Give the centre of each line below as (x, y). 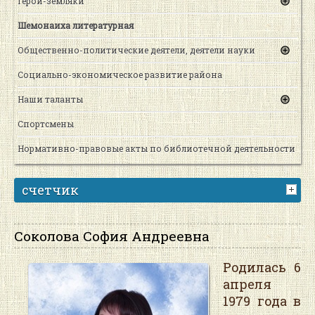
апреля (247, 284)
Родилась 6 (262, 267)
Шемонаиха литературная (76, 26)
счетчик (50, 190)
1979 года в (262, 301)
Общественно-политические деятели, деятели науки (136, 50)
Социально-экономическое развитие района (120, 75)
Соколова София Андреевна (112, 236)
